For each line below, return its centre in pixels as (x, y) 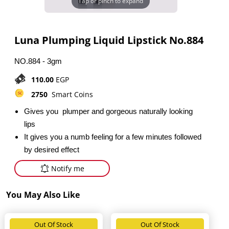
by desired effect (52, 149)
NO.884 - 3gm (38, 61)
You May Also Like (43, 195)
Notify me (68, 168)
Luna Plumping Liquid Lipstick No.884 (109, 40)
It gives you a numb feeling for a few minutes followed (114, 136)
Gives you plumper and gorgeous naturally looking (108, 111)
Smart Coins (71, 94)
